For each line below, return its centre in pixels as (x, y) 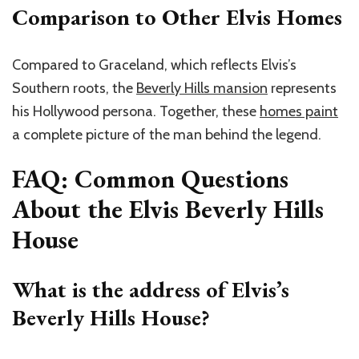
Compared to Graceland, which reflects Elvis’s (154, 65)
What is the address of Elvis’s (151, 290)
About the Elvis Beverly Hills (168, 209)
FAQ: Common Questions (150, 178)
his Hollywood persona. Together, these (136, 111)
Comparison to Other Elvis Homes (177, 16)
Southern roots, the (74, 88)
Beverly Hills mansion (202, 88)
